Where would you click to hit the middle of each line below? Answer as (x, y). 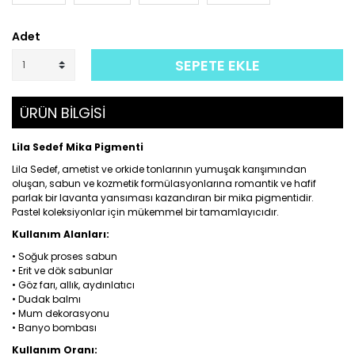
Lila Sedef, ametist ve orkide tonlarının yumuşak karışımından (159, 169)
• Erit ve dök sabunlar (62, 271)
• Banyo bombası (54, 328)
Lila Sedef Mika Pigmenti (78, 147)
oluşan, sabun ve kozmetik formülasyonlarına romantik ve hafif (164, 183)
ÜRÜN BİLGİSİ (63, 113)
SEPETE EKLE (217, 65)
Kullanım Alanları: (61, 234)
